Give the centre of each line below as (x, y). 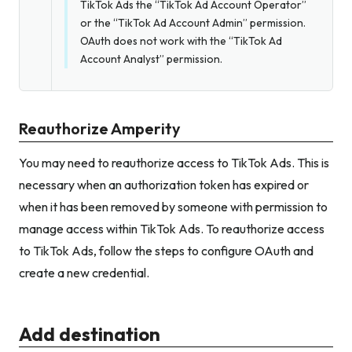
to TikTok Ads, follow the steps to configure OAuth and (166, 250)
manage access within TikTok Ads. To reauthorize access (172, 228)
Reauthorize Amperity (100, 128)
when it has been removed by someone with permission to (173, 206)
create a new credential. (84, 272)
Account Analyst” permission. (151, 59)
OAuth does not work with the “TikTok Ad (181, 40)
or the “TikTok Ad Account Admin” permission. (193, 22)
